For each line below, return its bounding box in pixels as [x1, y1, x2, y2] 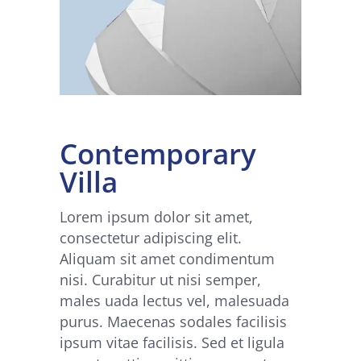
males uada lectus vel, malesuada [60, 291, 289, 311]
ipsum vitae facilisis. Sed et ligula [60, 333, 284, 353]
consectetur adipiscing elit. [60, 228, 242, 248]
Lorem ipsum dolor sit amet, [60, 207, 253, 227]
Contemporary [60, 135, 256, 173]
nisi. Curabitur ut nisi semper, [60, 270, 261, 290]
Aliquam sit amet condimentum [60, 249, 275, 269]
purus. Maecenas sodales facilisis [60, 312, 287, 332]
